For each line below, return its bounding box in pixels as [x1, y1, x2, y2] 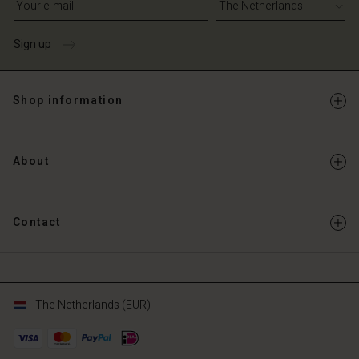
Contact [13, 214, 61, 231]
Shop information [13, 92, 123, 109]
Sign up [14, 36, 51, 53]
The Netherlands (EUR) [35, 296, 151, 313]
